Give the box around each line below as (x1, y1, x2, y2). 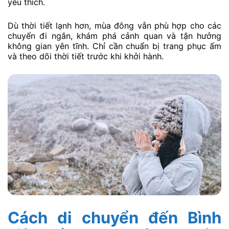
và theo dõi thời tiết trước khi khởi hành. (8, 51, 164, 61)
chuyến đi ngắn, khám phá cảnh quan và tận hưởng (8, 30, 221, 41)
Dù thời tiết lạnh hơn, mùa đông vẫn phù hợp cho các (8, 20, 221, 31)
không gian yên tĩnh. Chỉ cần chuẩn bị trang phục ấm (8, 40, 221, 51)
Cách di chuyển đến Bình (8, 208, 221, 227)
